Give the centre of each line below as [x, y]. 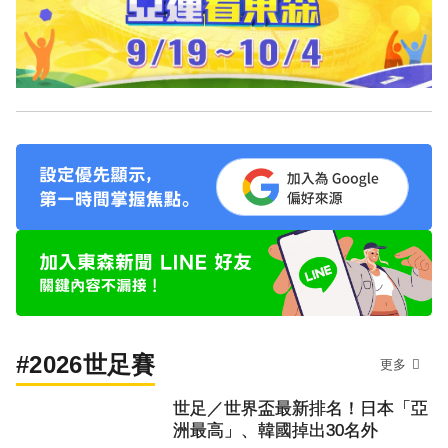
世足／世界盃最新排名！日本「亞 [300, 409]
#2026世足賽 [86, 365]
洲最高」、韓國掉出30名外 [275, 431]
